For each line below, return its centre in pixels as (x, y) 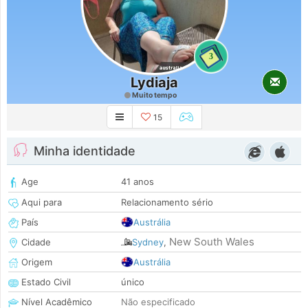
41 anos (137, 182)
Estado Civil (45, 282)
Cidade (35, 242)
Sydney (148, 242)
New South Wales (212, 242)
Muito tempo (153, 95)
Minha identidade (85, 151)
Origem (35, 262)
